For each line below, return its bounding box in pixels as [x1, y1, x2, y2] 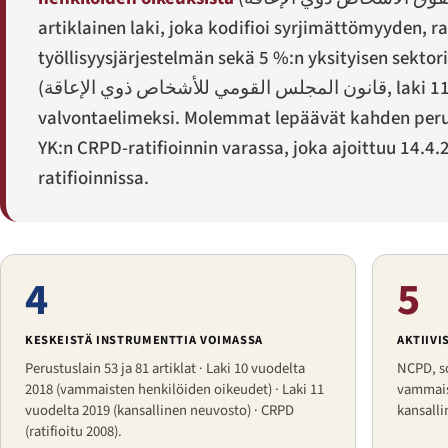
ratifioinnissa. [38, 165, 149, 193]
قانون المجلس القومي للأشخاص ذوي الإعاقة [44, 75, 387, 103]
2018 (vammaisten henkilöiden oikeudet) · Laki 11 [25, 379, 324, 401]
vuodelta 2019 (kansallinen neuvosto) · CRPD [25, 400, 294, 422]
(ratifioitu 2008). [25, 421, 122, 443]
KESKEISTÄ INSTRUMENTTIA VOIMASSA [25, 331, 263, 350]
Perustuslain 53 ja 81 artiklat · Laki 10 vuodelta [25, 358, 305, 380]
